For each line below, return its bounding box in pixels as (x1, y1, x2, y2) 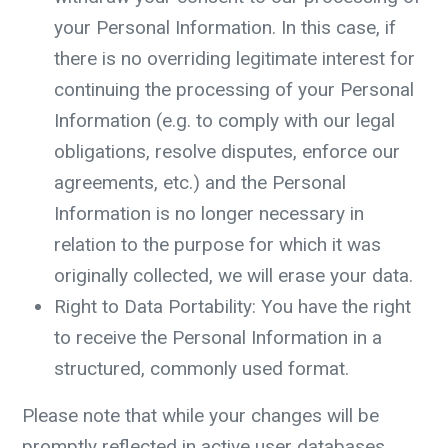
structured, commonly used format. (54, 357, 349, 380)
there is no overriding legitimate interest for (54, 47, 415, 70)
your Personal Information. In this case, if (54, 16, 396, 39)
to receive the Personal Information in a (54, 326, 382, 349)
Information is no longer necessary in (54, 202, 364, 225)
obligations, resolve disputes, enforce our (54, 140, 400, 163)
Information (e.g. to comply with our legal (54, 109, 395, 132)
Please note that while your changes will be (22, 404, 379, 427)
